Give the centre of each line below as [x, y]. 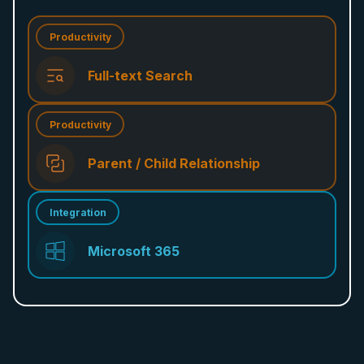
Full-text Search [140, 75]
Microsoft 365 [134, 251]
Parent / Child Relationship [174, 163]
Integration [78, 212]
